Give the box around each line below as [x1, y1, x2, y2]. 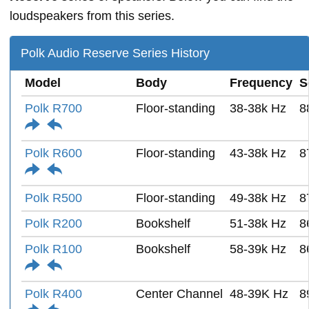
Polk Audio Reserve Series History [21, 46, 210, 60]
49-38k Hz [230, 190, 286, 205]
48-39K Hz [230, 286, 288, 301]
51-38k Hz [230, 216, 286, 230]
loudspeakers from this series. [10, 8, 175, 23]
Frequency [230, 75, 292, 90]
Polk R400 [25, 286, 82, 301]
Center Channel [136, 286, 223, 301]
